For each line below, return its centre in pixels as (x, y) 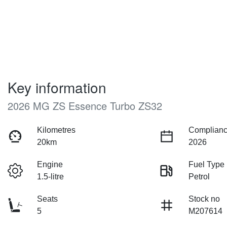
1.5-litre (51, 177)
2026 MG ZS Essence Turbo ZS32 (85, 106)
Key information (57, 87)
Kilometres (56, 130)
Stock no (204, 199)
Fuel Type (207, 165)
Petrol (199, 177)
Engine (50, 165)
